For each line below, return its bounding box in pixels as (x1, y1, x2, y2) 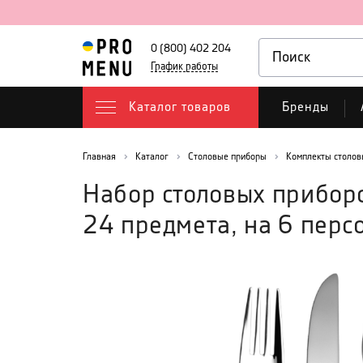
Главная (83, 152, 116, 161)
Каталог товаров (129, 101, 231, 113)
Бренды (282, 101, 329, 113)
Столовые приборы (188, 152, 267, 161)
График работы (150, 62, 218, 71)
